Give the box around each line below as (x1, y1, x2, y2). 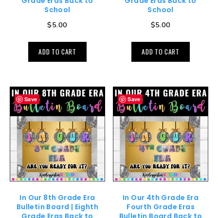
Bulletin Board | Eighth (16, 202, 99, 212)
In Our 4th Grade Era (123, 193, 199, 203)
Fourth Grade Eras (127, 202, 195, 212)
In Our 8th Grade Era (19, 193, 95, 203)
